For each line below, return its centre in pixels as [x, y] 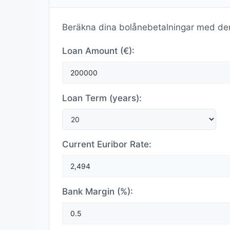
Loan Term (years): [102, 98]
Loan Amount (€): [98, 51]
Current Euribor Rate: [107, 144]
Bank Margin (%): [98, 191]
